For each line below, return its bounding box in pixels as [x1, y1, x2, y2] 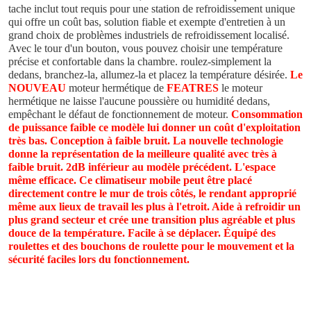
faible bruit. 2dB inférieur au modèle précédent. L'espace [8, 160, 276, 173]
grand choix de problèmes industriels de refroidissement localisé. [8, 28, 289, 41]
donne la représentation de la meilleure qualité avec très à [8, 147, 277, 160]
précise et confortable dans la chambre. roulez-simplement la [8, 55, 271, 67]
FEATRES [167, 81, 219, 94]
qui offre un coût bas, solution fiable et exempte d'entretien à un [8, 15, 285, 28]
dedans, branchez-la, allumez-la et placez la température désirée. [8, 68, 290, 81]
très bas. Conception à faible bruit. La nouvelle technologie [8, 134, 283, 146]
